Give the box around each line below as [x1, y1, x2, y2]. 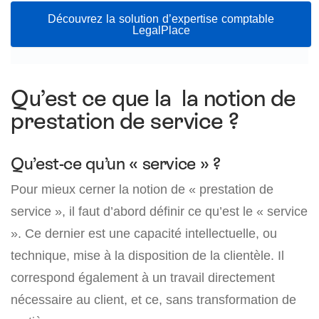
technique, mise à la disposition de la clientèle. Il [11, 247, 284, 263]
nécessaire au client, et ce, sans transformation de [11, 291, 296, 307]
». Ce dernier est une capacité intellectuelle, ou [11, 225, 277, 241]
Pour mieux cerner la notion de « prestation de [11, 181, 273, 197]
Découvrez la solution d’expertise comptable [48, 11, 275, 26]
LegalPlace [132, 22, 190, 37]
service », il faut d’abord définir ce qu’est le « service [11, 203, 308, 219]
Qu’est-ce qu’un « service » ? [11, 153, 221, 173]
